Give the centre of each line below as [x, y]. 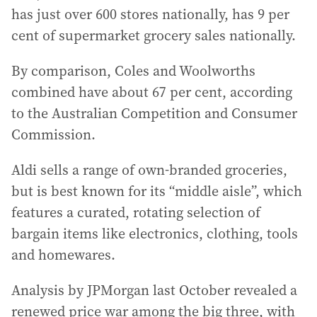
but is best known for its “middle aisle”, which [157, 191]
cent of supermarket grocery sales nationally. [154, 35]
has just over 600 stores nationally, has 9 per [150, 14]
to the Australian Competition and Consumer [154, 113]
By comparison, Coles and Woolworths [133, 71]
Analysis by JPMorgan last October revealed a [154, 290]
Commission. [53, 134]
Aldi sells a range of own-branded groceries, [149, 170]
